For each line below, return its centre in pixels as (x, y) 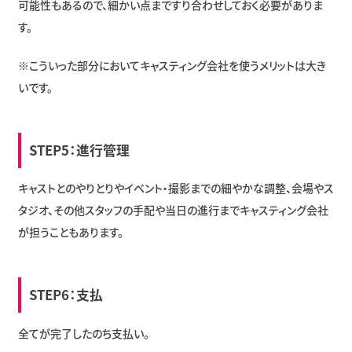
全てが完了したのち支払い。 (83, 333)
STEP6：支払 (66, 295)
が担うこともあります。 (70, 232)
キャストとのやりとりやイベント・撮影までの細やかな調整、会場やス (176, 188)
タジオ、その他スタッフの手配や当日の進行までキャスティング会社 (173, 210)
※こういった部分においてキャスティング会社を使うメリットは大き (172, 65)
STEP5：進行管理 (79, 150)
